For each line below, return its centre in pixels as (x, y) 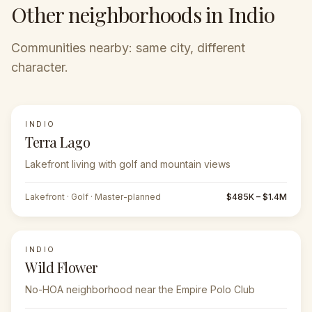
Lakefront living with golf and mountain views (128, 164)
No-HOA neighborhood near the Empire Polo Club (140, 289)
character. (40, 67)
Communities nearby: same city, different (128, 48)
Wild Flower (61, 267)
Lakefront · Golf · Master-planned (93, 197)
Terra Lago (57, 142)
